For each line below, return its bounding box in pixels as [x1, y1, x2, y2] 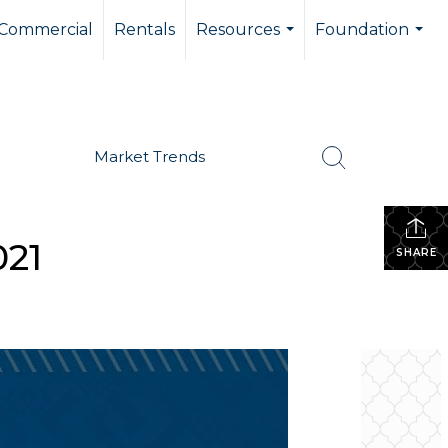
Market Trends [94, 147, 206, 166]
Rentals [114, 20, 175, 39]
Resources [196, 20, 280, 39]
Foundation [315, 20, 409, 39]
